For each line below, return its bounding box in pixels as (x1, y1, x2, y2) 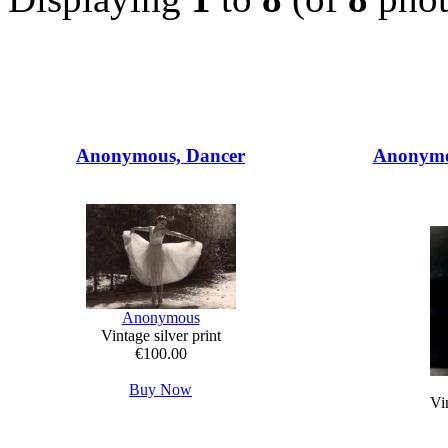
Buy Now (129, 381, 192, 399)
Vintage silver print (100, 327, 221, 345)
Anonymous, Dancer (76, 145, 245, 167)
